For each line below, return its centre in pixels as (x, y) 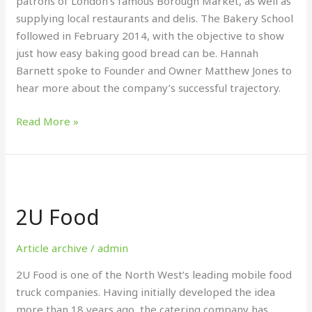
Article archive (52, 248)
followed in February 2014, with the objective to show (150, 36)
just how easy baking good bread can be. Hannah (138, 53)
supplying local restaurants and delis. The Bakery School (155, 18)
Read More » (48, 121)
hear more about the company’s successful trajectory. (149, 88)
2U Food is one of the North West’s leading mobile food (154, 274)
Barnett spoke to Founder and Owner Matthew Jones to (154, 70)
